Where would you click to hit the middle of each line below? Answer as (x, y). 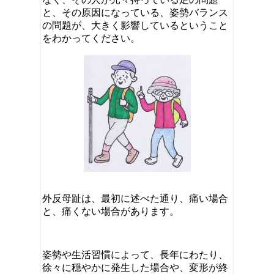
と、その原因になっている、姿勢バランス (135, 12)
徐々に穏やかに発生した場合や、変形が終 (135, 267)
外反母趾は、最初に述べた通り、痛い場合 (135, 198)
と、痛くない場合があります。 (111, 211)
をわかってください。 (91, 38)
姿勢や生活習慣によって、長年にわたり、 (135, 254)
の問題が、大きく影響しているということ (135, 25)
